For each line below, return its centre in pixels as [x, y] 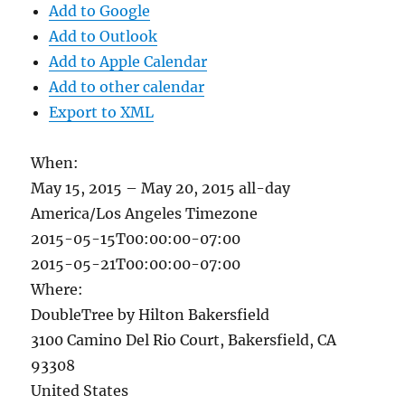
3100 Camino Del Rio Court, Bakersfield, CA [184, 340]
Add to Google [100, 11]
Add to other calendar [127, 87]
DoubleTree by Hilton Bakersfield [151, 315]
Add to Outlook [104, 36]
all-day [265, 188]
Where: [57, 289]
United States [80, 391]
